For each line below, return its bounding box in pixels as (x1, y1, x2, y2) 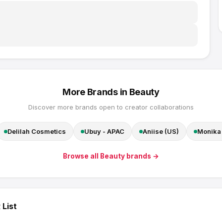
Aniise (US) (143, 127, 179, 135)
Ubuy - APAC (84, 127, 124, 135)
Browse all (63, 152, 100, 160)
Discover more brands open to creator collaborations (28, 103, 194, 111)
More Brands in (62, 87, 129, 97)
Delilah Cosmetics (7, 127, 66, 135)
